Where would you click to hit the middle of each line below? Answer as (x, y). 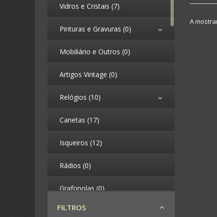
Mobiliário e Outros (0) (95, 52)
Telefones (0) (80, 211)
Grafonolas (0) (82, 188)
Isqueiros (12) (81, 143)
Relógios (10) (80, 97)
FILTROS (71, 207)
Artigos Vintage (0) (88, 74)
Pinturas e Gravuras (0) (95, 29)
